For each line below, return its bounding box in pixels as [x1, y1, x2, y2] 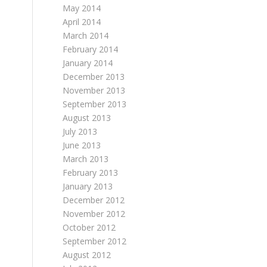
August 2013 [63, 112, 111, 123]
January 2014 [63, 57, 113, 69]
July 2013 [63, 126, 98, 137]
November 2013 [63, 85, 126, 96]
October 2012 [63, 222, 116, 233]
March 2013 [63, 153, 109, 164]
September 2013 [63, 98, 127, 110]
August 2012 [63, 249, 111, 260]
